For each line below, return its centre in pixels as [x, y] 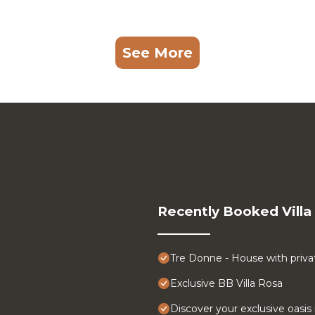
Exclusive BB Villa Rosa [226, 283]
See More [157, 52]
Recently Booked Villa [234, 211]
